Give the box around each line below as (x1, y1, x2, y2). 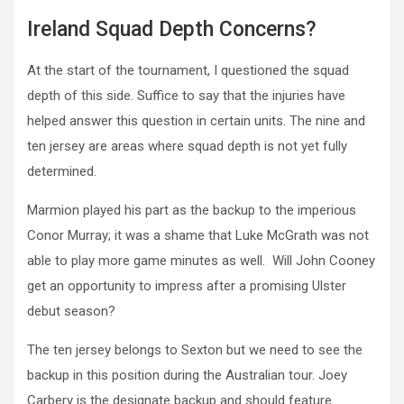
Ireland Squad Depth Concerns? (27, 17, 317, 42)
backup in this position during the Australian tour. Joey (27, 367, 347, 384)
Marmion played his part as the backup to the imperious (27, 202, 356, 219)
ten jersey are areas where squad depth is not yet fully (27, 138, 347, 155)
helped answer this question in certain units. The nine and (27, 113, 365, 130)
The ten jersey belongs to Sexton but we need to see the (27, 342, 363, 359)
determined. (27, 163, 96, 180)
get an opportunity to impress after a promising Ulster (27, 278, 346, 295)
